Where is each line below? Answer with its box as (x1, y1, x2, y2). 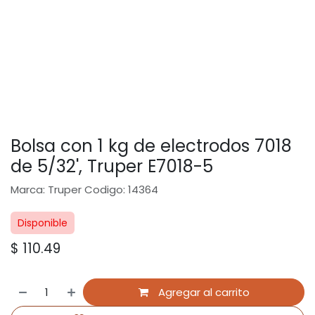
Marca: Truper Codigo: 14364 (11, 182, 158, 198)
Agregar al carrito (155, 284, 250, 300)
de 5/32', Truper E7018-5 (11, 154, 213, 179)
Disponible (18, 216, 67, 231)
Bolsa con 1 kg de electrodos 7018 (11, 134, 292, 159)
